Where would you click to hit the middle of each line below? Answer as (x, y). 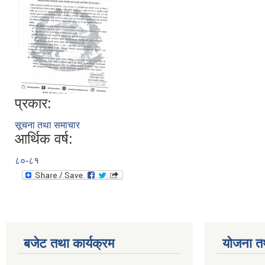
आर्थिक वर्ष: (44, 138)
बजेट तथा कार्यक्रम (69, 243)
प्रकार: (33, 103)
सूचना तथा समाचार (47, 125)
